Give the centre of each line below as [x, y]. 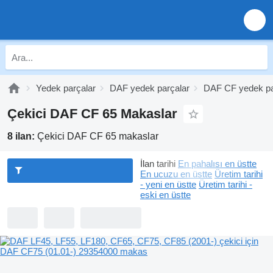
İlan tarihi [158, 164]
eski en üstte [165, 195]
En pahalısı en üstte [217, 164]
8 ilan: [22, 136]
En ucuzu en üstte [176, 174]
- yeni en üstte [168, 184]
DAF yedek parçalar [150, 88]
